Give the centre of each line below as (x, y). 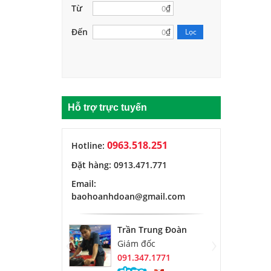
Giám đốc (136, 243)
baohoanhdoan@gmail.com (128, 196)
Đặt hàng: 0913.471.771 (119, 165)
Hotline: (89, 145)
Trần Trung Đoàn (152, 229)
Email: (84, 183)
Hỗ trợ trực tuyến (107, 107)
